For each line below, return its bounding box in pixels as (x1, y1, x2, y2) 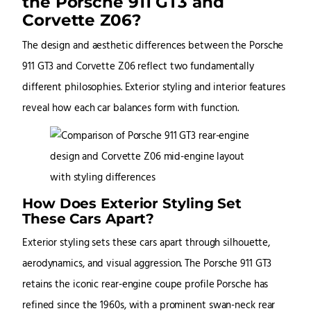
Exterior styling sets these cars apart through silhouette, (22, 235, 271, 252)
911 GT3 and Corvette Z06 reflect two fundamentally (22, 59, 254, 76)
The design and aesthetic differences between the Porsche (22, 38, 284, 55)
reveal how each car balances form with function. (22, 101, 239, 117)
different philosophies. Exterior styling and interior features (22, 80, 285, 96)
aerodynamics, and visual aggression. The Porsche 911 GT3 (22, 256, 272, 273)
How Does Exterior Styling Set (22, 194, 242, 212)
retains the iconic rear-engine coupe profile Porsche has (22, 277, 269, 294)
